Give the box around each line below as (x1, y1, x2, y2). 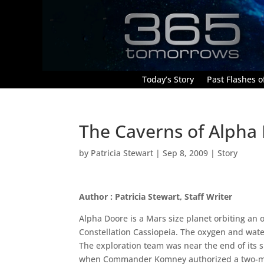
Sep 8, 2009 (163, 147, 209, 159)
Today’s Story (142, 73, 194, 85)
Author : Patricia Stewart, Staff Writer (79, 190, 233, 202)
